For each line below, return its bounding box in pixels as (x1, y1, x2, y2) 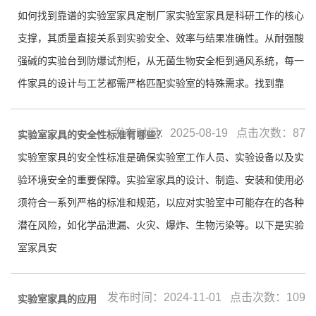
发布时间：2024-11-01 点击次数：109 (107, 291, 305, 303)
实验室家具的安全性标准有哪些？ (18, 129, 166, 140)
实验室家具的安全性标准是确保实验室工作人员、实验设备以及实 (18, 152, 304, 163)
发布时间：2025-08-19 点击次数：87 (114, 127, 305, 139)
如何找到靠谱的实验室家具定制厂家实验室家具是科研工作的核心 (18, 10, 304, 21)
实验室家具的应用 (18, 293, 97, 305)
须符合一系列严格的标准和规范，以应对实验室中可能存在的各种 (18, 197, 304, 208)
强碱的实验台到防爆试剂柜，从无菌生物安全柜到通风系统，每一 (18, 55, 304, 66)
